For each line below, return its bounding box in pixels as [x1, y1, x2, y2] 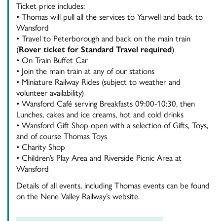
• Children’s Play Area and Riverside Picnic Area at [16, 151, 182, 164]
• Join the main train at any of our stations [16, 65, 154, 77]
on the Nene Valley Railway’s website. [16, 190, 140, 202]
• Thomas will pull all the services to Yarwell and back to [16, 10, 203, 23]
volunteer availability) [16, 86, 84, 99]
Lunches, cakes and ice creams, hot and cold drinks [16, 108, 184, 120]
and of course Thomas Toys [16, 130, 107, 142]
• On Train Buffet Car [16, 54, 88, 66]
